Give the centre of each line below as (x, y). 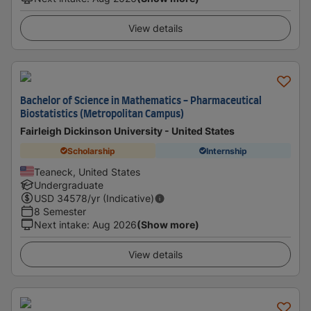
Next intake (60, 225)
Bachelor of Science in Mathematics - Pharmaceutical (141, 101)
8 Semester (60, 211)
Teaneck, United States (87, 172)
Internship (227, 151)
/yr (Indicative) (121, 198)
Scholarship (91, 151)
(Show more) (168, 225)
